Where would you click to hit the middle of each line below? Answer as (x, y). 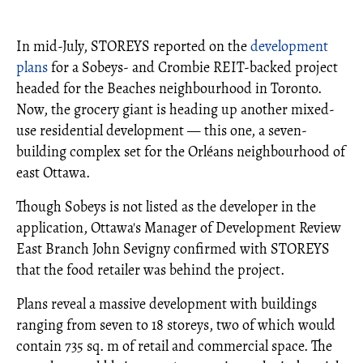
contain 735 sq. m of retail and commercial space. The (174, 346)
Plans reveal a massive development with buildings (167, 304)
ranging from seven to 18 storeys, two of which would (176, 325)
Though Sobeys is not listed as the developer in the (166, 207)
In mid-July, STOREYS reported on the (133, 46)
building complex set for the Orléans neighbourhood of (181, 152)
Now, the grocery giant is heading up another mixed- (175, 109)
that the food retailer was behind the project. (150, 270)
